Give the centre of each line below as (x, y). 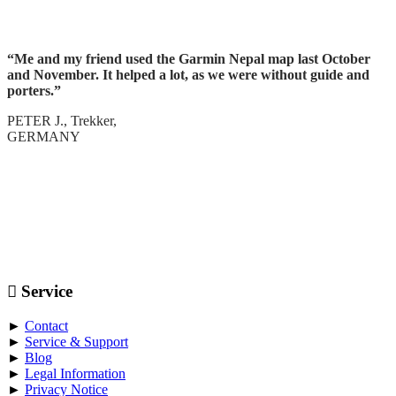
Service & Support (76, 341)
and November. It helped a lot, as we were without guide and (188, 75)
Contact (46, 325)
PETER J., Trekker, (62, 121)
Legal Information (75, 373)
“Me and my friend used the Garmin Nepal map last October (189, 59)
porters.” (34, 91)
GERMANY (44, 137)
